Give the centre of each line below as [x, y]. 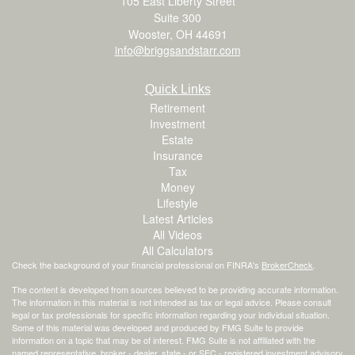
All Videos [177, 234]
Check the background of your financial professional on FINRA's [137, 264]
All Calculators [177, 250]
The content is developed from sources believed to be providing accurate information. [175, 289]
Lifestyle [177, 202]
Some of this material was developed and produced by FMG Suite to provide [158, 327]
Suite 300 [177, 17]
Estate [177, 139]
